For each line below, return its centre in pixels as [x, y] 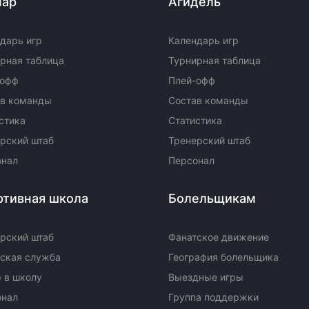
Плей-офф [192, 80]
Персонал [191, 160]
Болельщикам [212, 198]
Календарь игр [203, 40]
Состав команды [208, 100]
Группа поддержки [213, 297]
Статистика [195, 120]
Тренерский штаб [209, 140]
